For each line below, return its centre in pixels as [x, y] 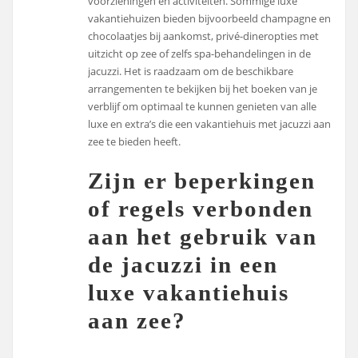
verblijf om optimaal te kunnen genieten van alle [203, 107]
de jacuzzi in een [183, 264]
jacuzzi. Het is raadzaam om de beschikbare [191, 72]
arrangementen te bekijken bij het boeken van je [203, 89]
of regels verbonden [201, 208]
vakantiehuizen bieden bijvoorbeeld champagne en [210, 19]
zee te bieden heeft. [135, 142]
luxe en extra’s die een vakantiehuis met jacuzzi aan [210, 124]
